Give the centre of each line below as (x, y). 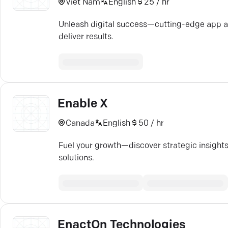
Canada (80, 123)
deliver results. (86, 37)
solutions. (76, 158)
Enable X (83, 104)
